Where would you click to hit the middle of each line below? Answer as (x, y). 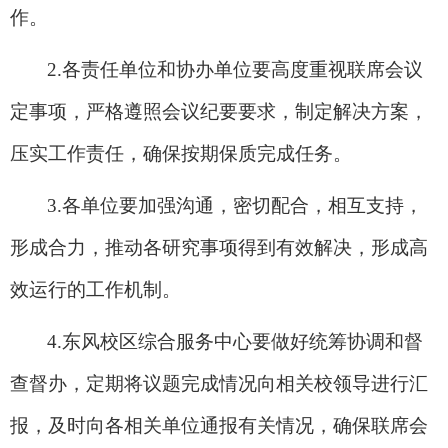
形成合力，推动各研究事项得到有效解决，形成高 (219, 247)
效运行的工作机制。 (95, 289)
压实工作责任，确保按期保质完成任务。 (181, 153)
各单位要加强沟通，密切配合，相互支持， (242, 205)
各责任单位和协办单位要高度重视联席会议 (242, 69)
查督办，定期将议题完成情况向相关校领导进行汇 (219, 383)
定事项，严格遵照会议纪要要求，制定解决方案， (219, 111)
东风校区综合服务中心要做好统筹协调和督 (242, 341)
